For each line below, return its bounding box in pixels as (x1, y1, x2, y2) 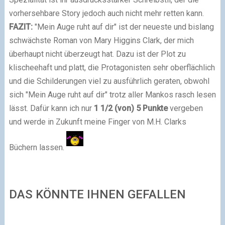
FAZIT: (9, 22, 33, 32)
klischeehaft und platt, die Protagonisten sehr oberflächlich (9, 63, 215, 73)
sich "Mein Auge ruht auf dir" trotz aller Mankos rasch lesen (9, 90, 216, 100)
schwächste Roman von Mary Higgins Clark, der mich (9, 36, 194, 46)
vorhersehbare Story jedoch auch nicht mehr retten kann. (9, 9, 204, 19)
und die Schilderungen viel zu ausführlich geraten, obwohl (9, 76, 209, 86)
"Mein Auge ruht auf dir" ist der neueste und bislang (34, 22, 214, 32)
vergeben (169, 103, 203, 114)
